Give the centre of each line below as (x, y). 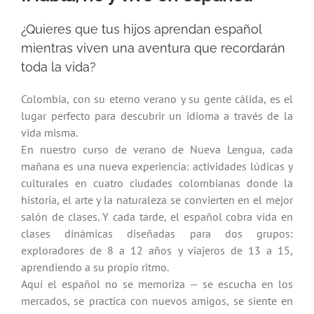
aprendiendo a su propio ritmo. (95, 267)
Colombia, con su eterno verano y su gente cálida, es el (157, 98)
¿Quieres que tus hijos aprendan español (141, 29)
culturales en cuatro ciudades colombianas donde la (157, 183)
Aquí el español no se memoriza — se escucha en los (157, 284)
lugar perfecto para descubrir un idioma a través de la (157, 115)
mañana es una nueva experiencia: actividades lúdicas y (157, 166)
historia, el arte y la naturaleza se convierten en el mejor (157, 199)
